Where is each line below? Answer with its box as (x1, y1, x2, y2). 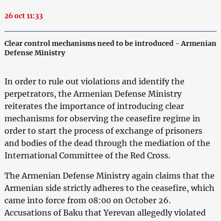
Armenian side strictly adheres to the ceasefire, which (4, 183, 215, 193)
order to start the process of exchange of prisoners (4, 125, 202, 136)
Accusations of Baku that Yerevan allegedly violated (4, 207, 206, 218)
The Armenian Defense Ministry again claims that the (4, 170, 215, 181)
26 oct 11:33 (4, 11, 43, 20)
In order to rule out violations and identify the (4, 76, 184, 86)
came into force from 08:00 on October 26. (4, 195, 171, 205)
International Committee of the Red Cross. (4, 150, 170, 160)
